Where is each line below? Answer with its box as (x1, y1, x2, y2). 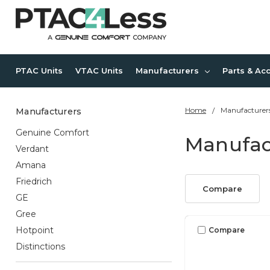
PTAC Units (16, 65, 63, 75)
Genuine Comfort (16, 127, 89, 138)
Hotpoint (16, 224, 54, 236)
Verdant (16, 143, 49, 154)
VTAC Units (75, 65, 123, 75)
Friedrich (16, 175, 52, 187)
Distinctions (16, 240, 65, 252)
